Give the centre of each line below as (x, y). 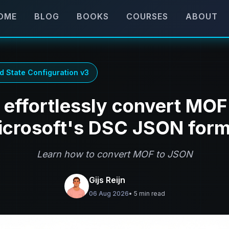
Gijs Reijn (107, 180)
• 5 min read (147, 193)
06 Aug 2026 (109, 193)
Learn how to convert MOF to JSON (114, 154)
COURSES (147, 16)
